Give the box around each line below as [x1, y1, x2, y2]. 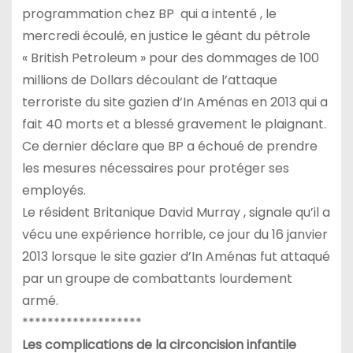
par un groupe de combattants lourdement [21, 269, 292, 288]
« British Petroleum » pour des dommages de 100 [21, 49, 319, 68]
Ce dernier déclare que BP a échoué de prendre [21, 137, 318, 156]
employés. [21, 181, 86, 200]
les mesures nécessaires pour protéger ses [21, 159, 289, 178]
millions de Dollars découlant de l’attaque [21, 71, 277, 90]
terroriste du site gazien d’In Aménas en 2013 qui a [21, 93, 328, 112]
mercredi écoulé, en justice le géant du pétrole [21, 27, 310, 46]
